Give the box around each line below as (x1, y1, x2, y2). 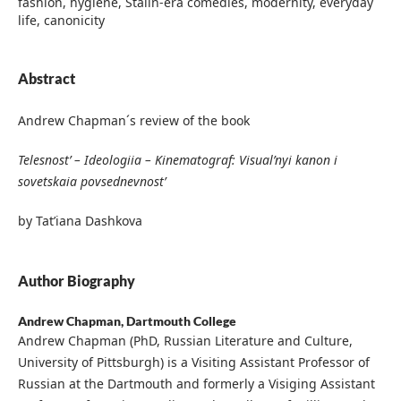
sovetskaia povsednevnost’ (17, 173, 166, 191)
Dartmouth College (125, 313, 236, 329)
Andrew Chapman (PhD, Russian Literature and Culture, (17, 332, 353, 350)
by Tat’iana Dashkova (17, 212, 142, 230)
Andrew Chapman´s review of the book (17, 112, 250, 130)
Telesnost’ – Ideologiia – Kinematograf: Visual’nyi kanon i (17, 151, 337, 169)
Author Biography (17, 272, 135, 290)
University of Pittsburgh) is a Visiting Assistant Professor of (17, 354, 370, 371)
